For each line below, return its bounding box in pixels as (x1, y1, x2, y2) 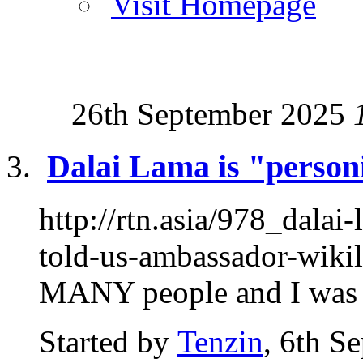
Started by (39, 323, 177, 359)
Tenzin (177, 323, 263, 359)
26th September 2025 (71, 96, 353, 132)
